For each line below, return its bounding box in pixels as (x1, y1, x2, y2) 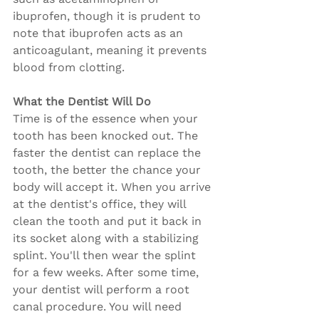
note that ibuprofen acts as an (13, 26, 187, 40)
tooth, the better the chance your (13, 163, 204, 177)
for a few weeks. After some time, (13, 266, 202, 279)
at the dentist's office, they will (13, 197, 189, 211)
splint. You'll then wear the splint (13, 249, 199, 262)
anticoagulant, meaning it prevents (13, 43, 210, 57)
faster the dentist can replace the (13, 146, 204, 159)
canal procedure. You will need (13, 300, 185, 313)
